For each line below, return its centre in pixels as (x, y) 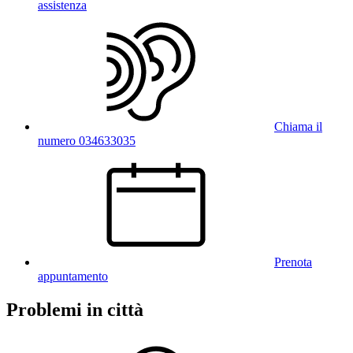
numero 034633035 (87, 141)
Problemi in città (75, 309)
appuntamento (73, 276)
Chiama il (298, 126)
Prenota (293, 262)
